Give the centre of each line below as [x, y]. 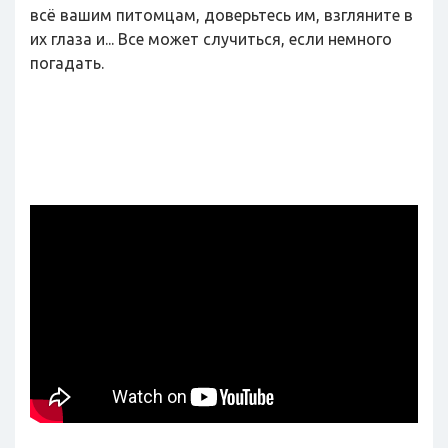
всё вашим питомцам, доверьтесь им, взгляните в [221, 14]
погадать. [67, 62]
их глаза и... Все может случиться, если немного [211, 38]
